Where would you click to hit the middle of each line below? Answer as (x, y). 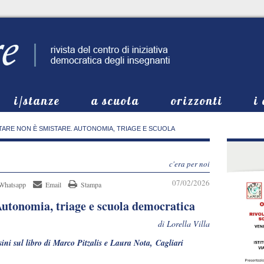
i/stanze (37, 100)
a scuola (115, 100)
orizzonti (197, 100)
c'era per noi (189, 164)
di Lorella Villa (184, 224)
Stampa (91, 184)
